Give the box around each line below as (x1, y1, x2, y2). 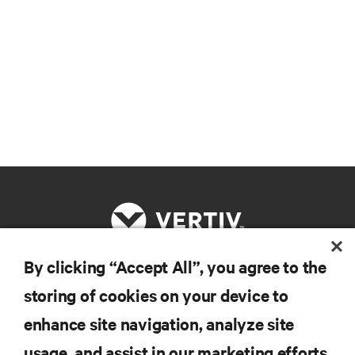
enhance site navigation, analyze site (24, 312, 295, 334)
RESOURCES (8, 283, 78, 301)
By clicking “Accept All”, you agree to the (24, 255, 326, 277)
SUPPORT (8, 328, 64, 346)
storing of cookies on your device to (24, 284, 288, 306)
